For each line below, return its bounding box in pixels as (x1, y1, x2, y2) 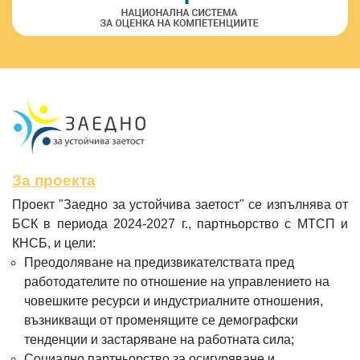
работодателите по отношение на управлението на (24, 275, 329, 289)
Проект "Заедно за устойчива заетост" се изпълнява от (12, 198, 348, 212)
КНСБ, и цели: (12, 236, 96, 251)
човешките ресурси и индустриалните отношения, (24, 294, 323, 309)
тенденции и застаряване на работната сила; (24, 333, 294, 347)
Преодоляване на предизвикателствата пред (24, 256, 294, 270)
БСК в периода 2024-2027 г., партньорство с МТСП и (12, 217, 348, 231)
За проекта (12, 172, 96, 190)
